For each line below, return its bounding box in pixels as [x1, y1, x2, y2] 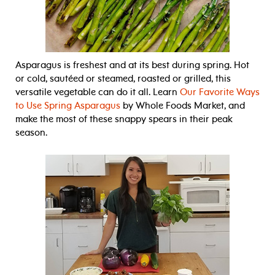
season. [15, 126, 47, 138]
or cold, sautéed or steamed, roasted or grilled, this [15, 72, 231, 84]
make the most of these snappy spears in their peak [15, 113, 233, 125]
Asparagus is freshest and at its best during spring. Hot [15, 59, 249, 71]
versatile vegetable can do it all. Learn [15, 86, 180, 98]
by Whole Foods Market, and [120, 99, 245, 111]
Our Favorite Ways [180, 86, 260, 98]
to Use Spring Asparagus [15, 99, 120, 111]
